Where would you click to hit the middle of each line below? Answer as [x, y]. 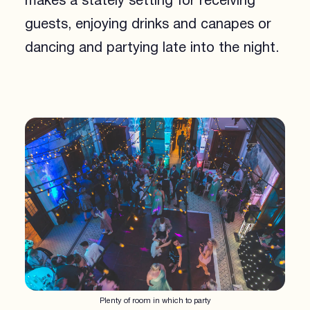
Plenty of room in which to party [155, 301]
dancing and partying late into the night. [152, 47]
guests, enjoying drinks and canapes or [148, 24]
